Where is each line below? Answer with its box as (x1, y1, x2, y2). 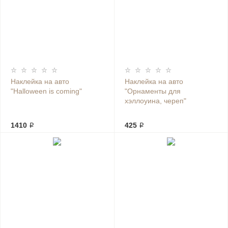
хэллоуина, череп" (124, 97, 186, 105)
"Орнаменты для (124, 87, 181, 95)
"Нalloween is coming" (11, 87, 82, 95)
